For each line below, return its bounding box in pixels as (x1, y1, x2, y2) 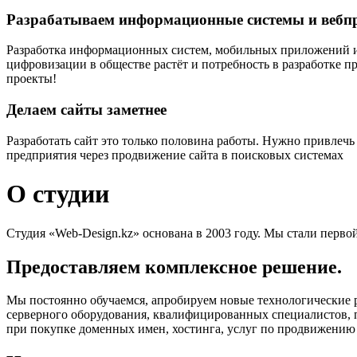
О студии (6, 179, 109, 209)
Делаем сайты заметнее (6, 101, 167, 119)
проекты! (6, 72, 57, 86)
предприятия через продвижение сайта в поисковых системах (6, 147, 343, 162)
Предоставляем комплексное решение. (6, 256, 342, 277)
